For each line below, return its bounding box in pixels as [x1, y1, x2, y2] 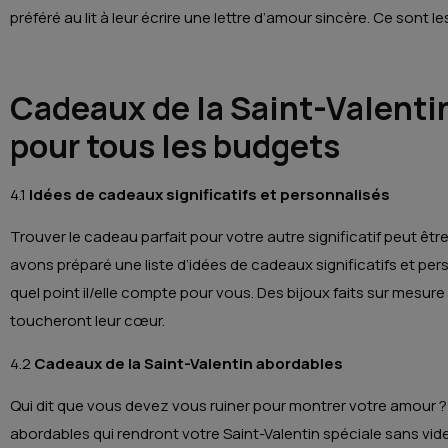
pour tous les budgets [10, 123, 340, 168]
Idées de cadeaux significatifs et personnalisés [29, 183, 390, 205]
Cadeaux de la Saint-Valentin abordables [34, 352, 343, 374]
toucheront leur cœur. [10, 310, 165, 332]
